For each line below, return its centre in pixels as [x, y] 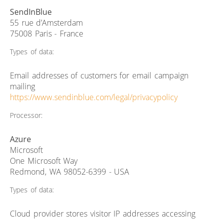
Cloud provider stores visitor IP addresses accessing [103, 213]
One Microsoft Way [44, 161]
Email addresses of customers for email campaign [99, 75]
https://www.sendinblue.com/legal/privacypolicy [94, 97]
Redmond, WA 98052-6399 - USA [70, 171]
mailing [22, 86]
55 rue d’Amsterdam [47, 22]
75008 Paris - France [47, 33]
